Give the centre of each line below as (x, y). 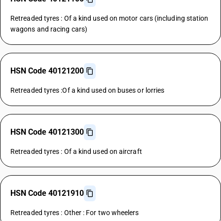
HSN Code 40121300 (47, 132)
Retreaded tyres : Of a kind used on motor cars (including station (110, 18)
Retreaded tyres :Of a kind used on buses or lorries (88, 90)
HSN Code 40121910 (47, 193)
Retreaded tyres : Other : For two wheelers (75, 213)
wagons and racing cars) (49, 29)
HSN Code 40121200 (47, 71)
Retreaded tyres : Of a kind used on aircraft (76, 151)
